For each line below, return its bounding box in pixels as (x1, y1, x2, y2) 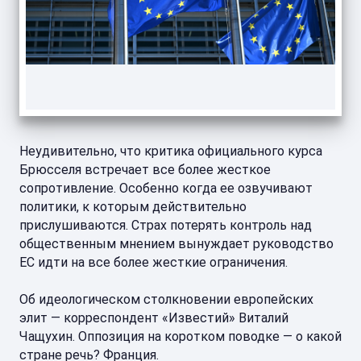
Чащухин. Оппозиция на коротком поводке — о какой (19, 329, 342, 344)
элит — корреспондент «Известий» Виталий (19, 310, 288, 326)
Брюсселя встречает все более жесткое (19, 162, 271, 177)
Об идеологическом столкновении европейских (19, 292, 313, 307)
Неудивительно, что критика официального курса (19, 143, 322, 159)
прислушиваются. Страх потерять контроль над (19, 218, 312, 233)
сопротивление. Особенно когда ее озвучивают (19, 180, 313, 196)
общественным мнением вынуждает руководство (19, 236, 334, 251)
